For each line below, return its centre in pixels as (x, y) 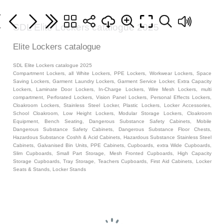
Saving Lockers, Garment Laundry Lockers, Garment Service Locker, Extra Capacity (112, 81)
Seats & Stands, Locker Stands (49, 169)
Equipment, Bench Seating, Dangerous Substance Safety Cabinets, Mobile (112, 121)
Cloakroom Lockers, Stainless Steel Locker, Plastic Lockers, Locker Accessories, (112, 105)
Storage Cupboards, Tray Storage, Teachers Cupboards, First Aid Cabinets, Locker (112, 161)
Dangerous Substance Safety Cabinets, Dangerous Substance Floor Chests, (112, 129)
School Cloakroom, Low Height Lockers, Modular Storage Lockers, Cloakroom (112, 113)
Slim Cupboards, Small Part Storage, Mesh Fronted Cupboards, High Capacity (112, 153)
